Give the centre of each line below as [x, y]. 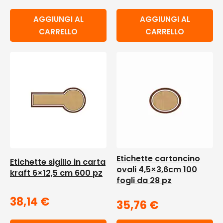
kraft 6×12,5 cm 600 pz [56, 173]
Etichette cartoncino [158, 159]
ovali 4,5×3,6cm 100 [157, 169]
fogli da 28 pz [144, 180]
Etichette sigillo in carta [58, 162]
